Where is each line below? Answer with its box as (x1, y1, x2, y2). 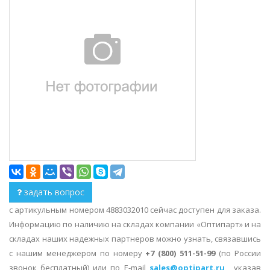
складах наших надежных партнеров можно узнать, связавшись (9, 233, 261, 245)
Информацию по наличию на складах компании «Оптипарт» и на (9, 219, 261, 230)
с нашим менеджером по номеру (9, 248, 146, 259)
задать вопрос (22, 186, 84, 198)
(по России (215, 248, 262, 259)
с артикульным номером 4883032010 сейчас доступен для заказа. (9, 204, 261, 216)
